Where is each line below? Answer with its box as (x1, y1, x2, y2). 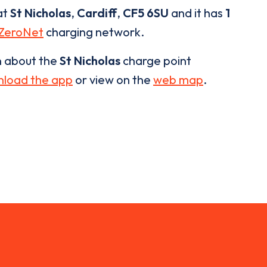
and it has (169, 5, 225, 21)
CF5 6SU (123, 5, 169, 21)
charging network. (44, 24, 144, 40)
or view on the (73, 72, 153, 88)
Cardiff (77, 5, 117, 21)
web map (153, 72, 203, 88)
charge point (120, 53, 191, 69)
